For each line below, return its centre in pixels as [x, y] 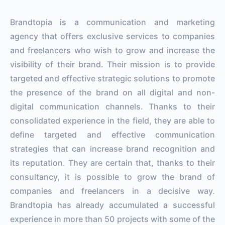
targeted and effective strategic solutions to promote [113, 78]
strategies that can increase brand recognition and [113, 148]
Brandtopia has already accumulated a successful [113, 205]
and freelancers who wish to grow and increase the [113, 50]
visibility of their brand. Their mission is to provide [113, 64]
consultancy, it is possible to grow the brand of [113, 177]
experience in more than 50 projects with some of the [113, 219]
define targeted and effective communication [113, 134]
